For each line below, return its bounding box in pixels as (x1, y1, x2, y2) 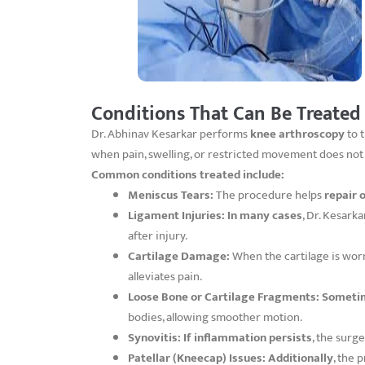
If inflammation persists (183, 327, 312, 348)
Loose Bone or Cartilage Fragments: (128, 286, 319, 307)
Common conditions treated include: (91, 164, 284, 185)
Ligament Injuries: (128, 204, 225, 226)
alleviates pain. (128, 266, 202, 287)
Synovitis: (128, 327, 181, 348)
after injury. (128, 225, 187, 246)
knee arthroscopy (250, 123, 345, 144)
